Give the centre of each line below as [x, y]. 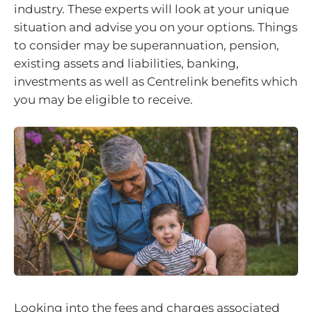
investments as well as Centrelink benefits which [156, 81]
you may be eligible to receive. [103, 100]
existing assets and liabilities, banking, [126, 63]
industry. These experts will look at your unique [151, 9]
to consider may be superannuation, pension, [147, 45]
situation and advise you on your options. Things [156, 27]
